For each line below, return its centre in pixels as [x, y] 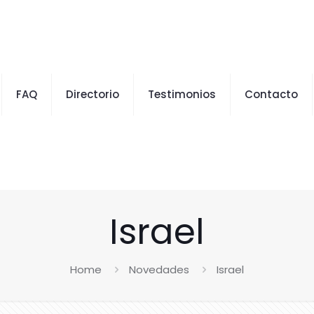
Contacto [271, 94]
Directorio [93, 94]
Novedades [159, 269]
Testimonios [182, 94]
